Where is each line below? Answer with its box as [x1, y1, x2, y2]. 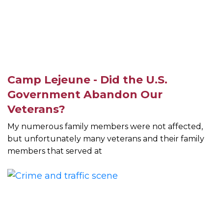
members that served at [7, 146, 102, 156]
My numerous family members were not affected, [7, 122, 203, 132]
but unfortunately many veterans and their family [7, 134, 204, 144]
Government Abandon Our [7, 88, 163, 102]
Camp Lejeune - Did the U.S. [7, 73, 167, 87]
